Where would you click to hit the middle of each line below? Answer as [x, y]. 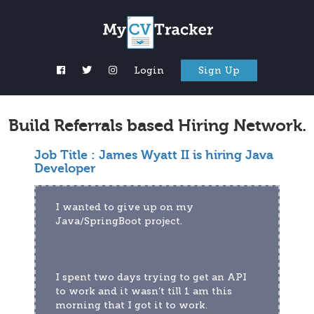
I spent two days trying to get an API [151, 278]
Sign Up [219, 71]
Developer [65, 169]
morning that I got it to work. [131, 306]
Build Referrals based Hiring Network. [157, 126]
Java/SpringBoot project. [119, 221]
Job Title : [67, 156]
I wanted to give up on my [124, 207]
